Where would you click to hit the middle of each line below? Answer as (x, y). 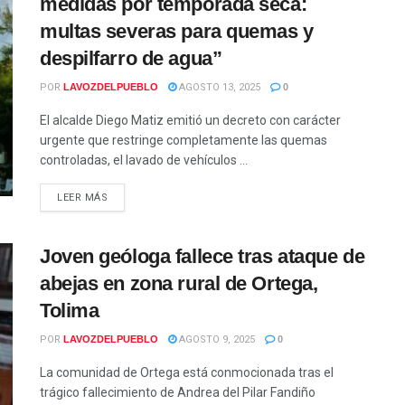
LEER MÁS (83, 197)
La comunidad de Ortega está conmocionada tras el (187, 372)
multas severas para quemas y (177, 31)
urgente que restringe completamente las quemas (184, 140)
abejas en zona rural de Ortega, (179, 283)
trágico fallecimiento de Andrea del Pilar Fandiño (178, 392)
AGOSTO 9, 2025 (216, 339)
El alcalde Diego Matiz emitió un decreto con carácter (190, 120)
